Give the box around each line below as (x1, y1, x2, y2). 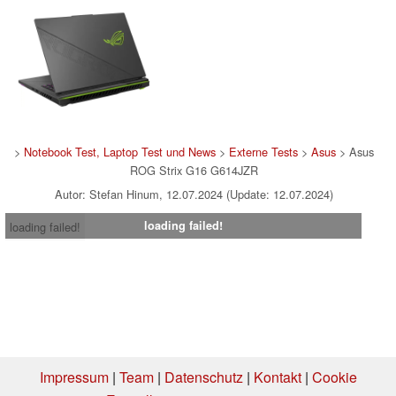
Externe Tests (228, 142, 298, 160)
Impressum (39, 366, 109, 387)
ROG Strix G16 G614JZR (129, 161, 258, 179)
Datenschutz (164, 366, 243, 387)
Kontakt (253, 366, 301, 387)
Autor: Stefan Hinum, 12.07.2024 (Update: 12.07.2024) (54, 185, 333, 202)
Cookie (311, 366, 357, 387)
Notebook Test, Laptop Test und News (23, 142, 216, 160)
